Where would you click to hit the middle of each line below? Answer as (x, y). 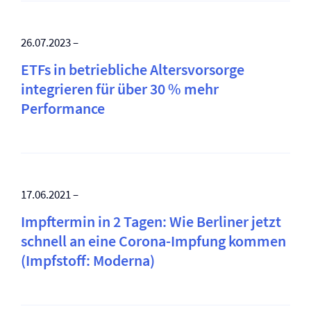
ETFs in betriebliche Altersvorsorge (133, 69)
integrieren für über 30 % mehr (120, 89)
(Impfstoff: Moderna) (88, 260)
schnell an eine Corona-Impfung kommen (153, 241)
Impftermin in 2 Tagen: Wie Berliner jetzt (151, 221)
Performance (63, 108)
